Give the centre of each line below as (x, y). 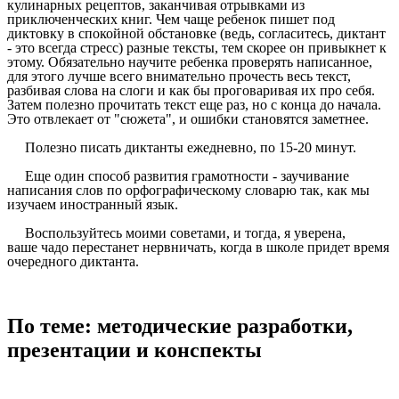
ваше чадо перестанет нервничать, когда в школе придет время (198, 248)
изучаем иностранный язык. (93, 205)
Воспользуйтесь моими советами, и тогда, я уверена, (176, 233)
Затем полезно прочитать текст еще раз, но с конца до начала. (194, 105)
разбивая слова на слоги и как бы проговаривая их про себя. (191, 91)
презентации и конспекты (134, 350)
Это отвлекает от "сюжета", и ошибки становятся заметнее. (188, 119)
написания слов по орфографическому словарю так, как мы (188, 191)
